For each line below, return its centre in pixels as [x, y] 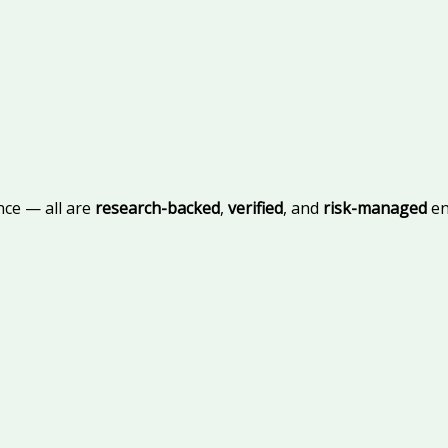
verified [255, 208]
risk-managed [375, 208]
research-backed [157, 208]
